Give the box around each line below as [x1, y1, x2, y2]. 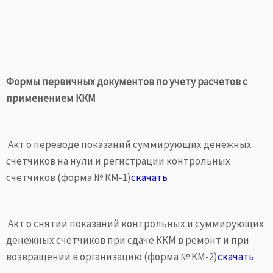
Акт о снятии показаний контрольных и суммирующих [6, 217, 264, 230]
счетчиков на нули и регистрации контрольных [6, 154, 230, 168]
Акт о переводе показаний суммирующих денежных [6, 138, 252, 151]
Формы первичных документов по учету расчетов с [6, 75, 247, 88]
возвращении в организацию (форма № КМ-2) [6, 250, 218, 263]
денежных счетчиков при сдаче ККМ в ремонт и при [6, 233, 249, 247]
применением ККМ [6, 91, 96, 105]
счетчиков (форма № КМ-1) [6, 171, 131, 184]
